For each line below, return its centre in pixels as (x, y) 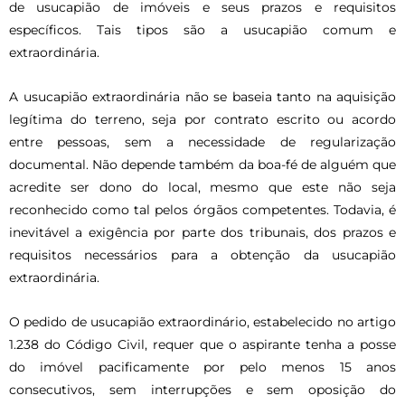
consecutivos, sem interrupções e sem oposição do (202, 390)
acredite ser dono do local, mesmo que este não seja (202, 188)
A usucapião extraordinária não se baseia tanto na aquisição (202, 97)
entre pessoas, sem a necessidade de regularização (202, 142)
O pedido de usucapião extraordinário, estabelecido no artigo (202, 322)
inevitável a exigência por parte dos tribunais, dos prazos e (202, 233)
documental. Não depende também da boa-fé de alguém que (202, 165)
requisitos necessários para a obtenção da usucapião (202, 255)
